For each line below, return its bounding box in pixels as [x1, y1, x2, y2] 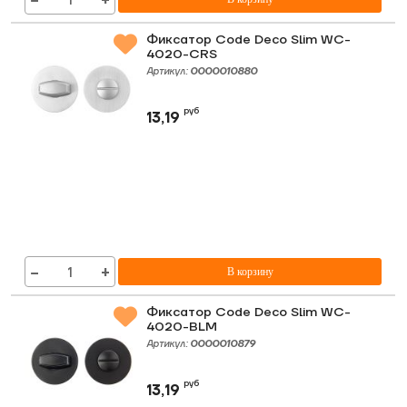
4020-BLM [146, 319, 218, 335]
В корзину [226, 265, 273, 277]
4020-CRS [146, 46, 218, 63]
